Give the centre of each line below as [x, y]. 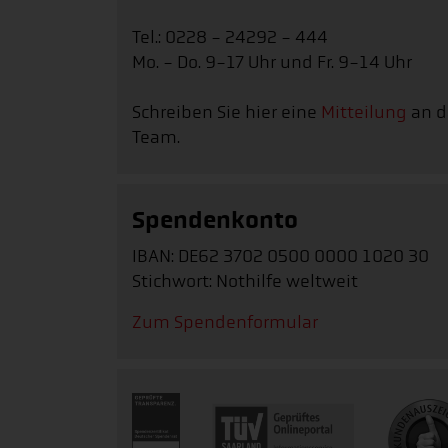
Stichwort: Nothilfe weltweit [245, 281]
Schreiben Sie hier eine [226, 112]
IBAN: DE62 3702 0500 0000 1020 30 [280, 256]
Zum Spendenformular [225, 322]
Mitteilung [364, 112]
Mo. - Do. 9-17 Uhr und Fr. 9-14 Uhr [272, 62]
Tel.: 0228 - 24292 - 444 [232, 37]
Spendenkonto [215, 220]
